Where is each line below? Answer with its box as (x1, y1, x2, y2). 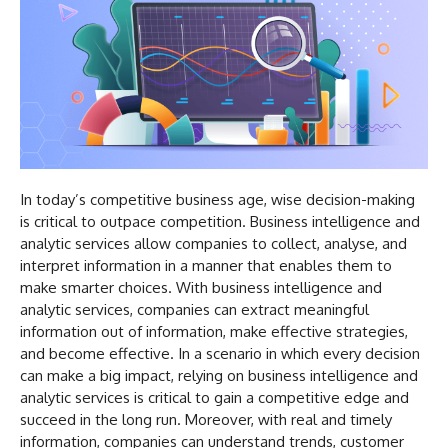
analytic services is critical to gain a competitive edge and (20, 388, 409, 408)
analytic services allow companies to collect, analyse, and (20, 234, 407, 254)
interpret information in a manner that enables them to (20, 256, 392, 276)
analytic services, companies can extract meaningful (20, 300, 369, 320)
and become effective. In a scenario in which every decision (20, 344, 420, 364)
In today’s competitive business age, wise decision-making (20, 190, 415, 210)
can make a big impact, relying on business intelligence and (20, 366, 418, 386)
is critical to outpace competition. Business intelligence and (20, 212, 420, 232)
